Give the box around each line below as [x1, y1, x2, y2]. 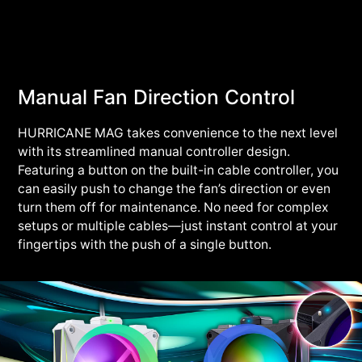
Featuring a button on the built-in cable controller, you [18, 162, 339, 179]
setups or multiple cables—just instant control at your [18, 218, 339, 234]
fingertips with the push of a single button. [18, 237, 272, 253]
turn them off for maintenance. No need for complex [18, 200, 329, 216]
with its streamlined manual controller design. [18, 144, 291, 160]
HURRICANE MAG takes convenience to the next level [18, 125, 339, 141]
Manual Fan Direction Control [18, 85, 296, 110]
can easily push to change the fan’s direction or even [18, 181, 331, 197]
